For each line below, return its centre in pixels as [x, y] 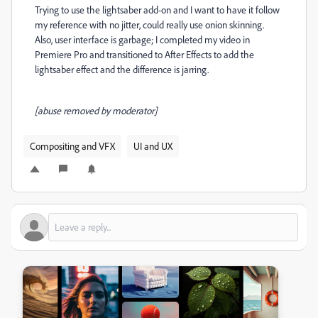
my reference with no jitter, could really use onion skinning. [149, 24]
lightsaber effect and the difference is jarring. [123, 69]
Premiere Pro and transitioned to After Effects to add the [144, 54]
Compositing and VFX [72, 146]
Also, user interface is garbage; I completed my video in [142, 39]
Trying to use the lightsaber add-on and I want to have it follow [157, 10]
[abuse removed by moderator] [96, 110]
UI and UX [153, 146]
